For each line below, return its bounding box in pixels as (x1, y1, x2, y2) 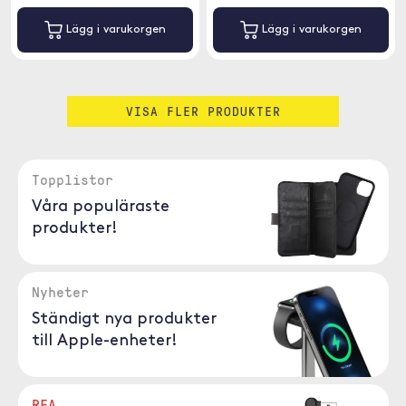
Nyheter (31, 282, 89, 302)
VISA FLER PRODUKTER (125, 102, 281, 120)
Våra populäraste (31, 198, 169, 216)
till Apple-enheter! (31, 333, 178, 350)
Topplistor (31, 169, 113, 189)
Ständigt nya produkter (31, 311, 217, 328)
